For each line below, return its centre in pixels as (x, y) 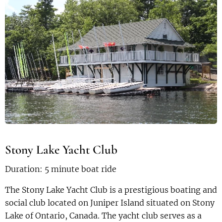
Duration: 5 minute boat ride (61, 169)
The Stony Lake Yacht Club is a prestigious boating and (111, 190)
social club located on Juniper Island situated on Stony (110, 203)
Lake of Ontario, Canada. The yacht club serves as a (103, 216)
